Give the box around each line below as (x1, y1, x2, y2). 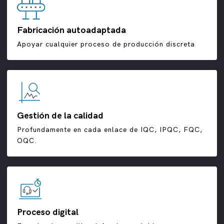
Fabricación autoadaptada (17, 25, 126, 36)
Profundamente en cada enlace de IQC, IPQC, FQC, (17, 125, 202, 134)
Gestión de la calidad (17, 110, 103, 121)
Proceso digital (17, 207, 78, 218)
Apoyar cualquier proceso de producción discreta (17, 40, 195, 49)
